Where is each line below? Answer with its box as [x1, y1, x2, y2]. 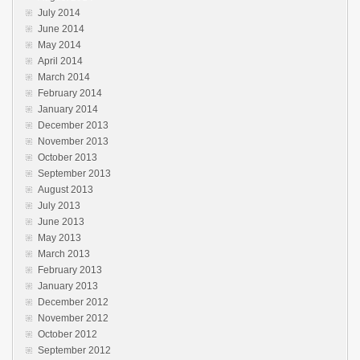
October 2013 [38, 151, 97, 163]
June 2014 [38, 22, 84, 35]
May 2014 [38, 39, 81, 51]
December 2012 [38, 296, 108, 308]
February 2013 [38, 264, 102, 276]
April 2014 [38, 55, 83, 67]
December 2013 [38, 119, 108, 131]
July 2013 [38, 199, 80, 211]
